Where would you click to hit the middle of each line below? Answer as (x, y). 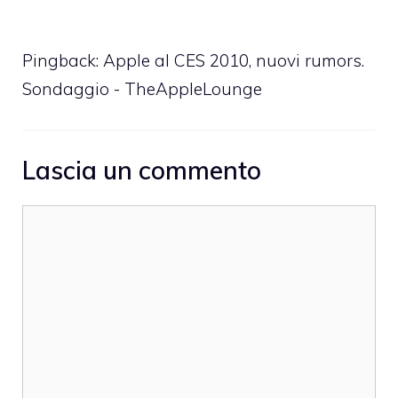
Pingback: (63, 60)
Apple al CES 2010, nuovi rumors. (234, 60)
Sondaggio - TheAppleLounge (142, 88)
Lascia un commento (142, 171)
